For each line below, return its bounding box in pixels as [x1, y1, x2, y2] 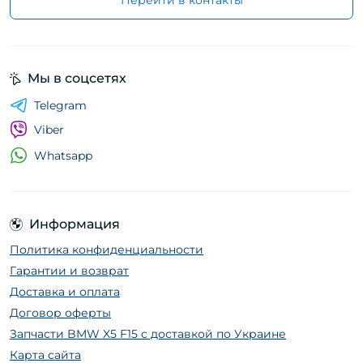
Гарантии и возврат [10, 263, 129, 279]
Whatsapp [34, 147, 92, 163]
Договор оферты [10, 305, 111, 321]
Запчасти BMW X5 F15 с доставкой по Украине [10, 327, 286, 342]
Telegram [34, 98, 87, 113]
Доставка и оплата [10, 284, 120, 300]
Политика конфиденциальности [10, 242, 203, 258]
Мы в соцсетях [28, 70, 126, 87]
